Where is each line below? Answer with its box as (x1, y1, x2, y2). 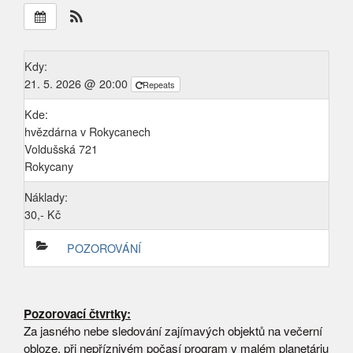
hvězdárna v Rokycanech (24, 124, 150, 139)
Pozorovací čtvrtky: (24, 305, 131, 322)
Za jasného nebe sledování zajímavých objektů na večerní (24, 322, 322, 339)
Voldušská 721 (24, 141, 98, 157)
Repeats (143, 78, 177, 91)
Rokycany (24, 158, 73, 174)
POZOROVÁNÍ (67, 240, 142, 256)
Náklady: (24, 189, 68, 205)
